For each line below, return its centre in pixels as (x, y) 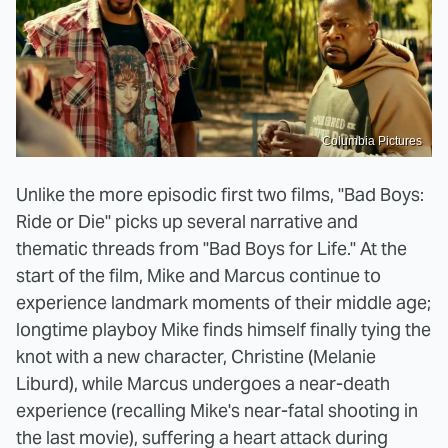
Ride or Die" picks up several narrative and (187, 222)
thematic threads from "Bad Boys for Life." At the (211, 249)
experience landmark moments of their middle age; (223, 303)
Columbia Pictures (372, 141)
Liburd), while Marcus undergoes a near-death (203, 384)
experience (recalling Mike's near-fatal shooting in (217, 411)
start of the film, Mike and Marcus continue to (198, 276)
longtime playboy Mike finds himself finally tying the (223, 330)
